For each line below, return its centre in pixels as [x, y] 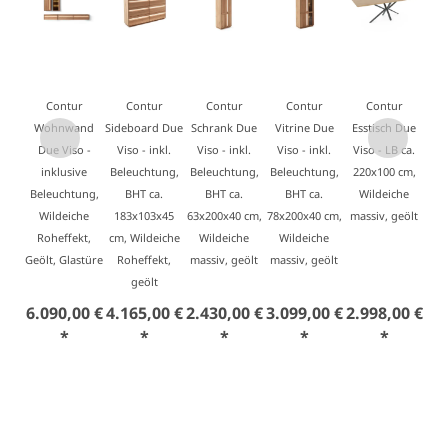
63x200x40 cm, [224, 215]
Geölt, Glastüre [64, 259]
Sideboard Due [144, 127]
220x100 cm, [384, 171]
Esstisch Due [384, 127]
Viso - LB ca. [384, 149]
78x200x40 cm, [304, 215]
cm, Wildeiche [144, 237]
